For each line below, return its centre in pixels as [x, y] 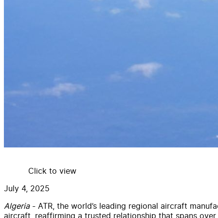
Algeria [17, 206]
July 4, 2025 [27, 188]
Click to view [52, 171]
